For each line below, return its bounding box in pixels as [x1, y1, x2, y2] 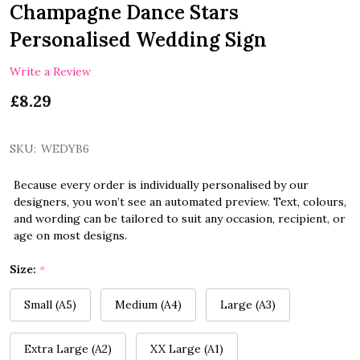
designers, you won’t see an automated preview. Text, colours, [14, 194, 346, 210]
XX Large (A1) [150, 342, 223, 357]
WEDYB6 [41, 141, 89, 157]
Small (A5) [24, 297, 76, 313]
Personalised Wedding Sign [10, 27, 267, 52]
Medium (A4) [115, 297, 182, 313]
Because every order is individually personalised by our [14, 178, 309, 193]
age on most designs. [14, 228, 127, 243]
